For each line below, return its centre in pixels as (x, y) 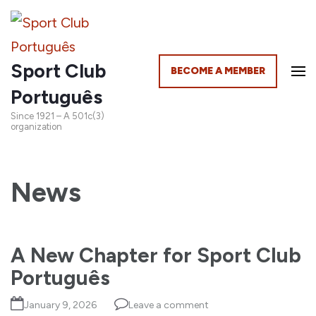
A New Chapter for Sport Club (156, 255)
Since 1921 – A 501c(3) (57, 116)
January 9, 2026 (60, 305)
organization (36, 127)
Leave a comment (169, 305)
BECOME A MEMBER (218, 71)
